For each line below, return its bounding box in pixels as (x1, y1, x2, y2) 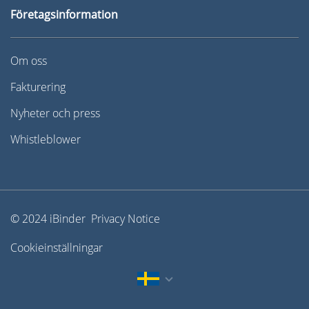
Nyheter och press (10, 106, 100, 121)
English (151, 258, 186, 274)
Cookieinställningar (10, 240, 103, 256)
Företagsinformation (10, 7, 118, 23)
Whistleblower (10, 132, 81, 148)
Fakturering (10, 79, 66, 95)
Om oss (10, 53, 47, 69)
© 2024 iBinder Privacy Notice (10, 211, 160, 227)
